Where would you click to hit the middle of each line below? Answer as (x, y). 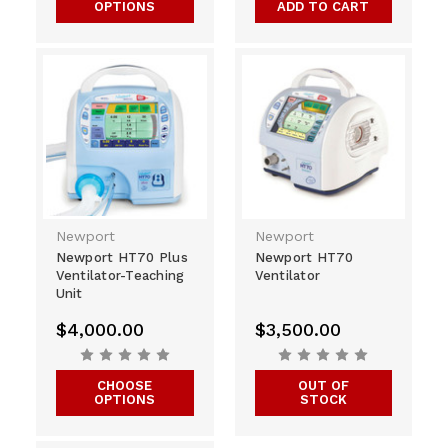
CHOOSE (125, 385)
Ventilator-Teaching (120, 275)
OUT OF (323, 385)
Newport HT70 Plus (121, 257)
